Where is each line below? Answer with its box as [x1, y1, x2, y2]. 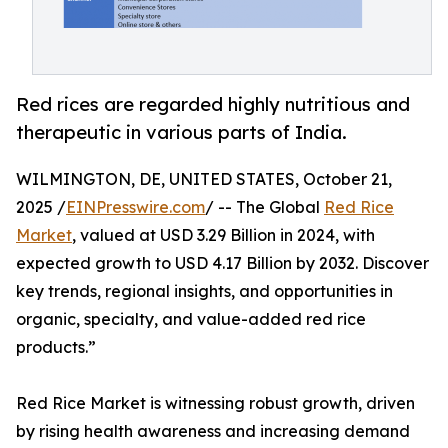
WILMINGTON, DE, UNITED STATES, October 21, [16, 169, 392, 190]
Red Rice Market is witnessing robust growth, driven [16, 393, 415, 414]
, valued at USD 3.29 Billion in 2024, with [72, 225, 375, 246]
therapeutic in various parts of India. [16, 121, 347, 144]
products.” [16, 337, 96, 358]
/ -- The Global [205, 197, 324, 218]
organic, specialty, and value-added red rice [16, 309, 366, 330]
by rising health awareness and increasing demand [16, 421, 410, 442]
